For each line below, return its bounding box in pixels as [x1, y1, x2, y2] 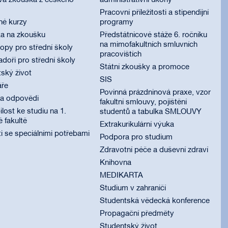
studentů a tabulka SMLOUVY [99, 108, 202, 116]
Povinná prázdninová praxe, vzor [99, 89, 211, 96]
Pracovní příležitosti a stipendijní [99, 9, 209, 16]
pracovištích [99, 51, 141, 58]
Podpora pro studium [99, 134, 173, 141]
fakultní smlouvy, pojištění [99, 99, 187, 106]
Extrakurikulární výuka [99, 121, 174, 128]
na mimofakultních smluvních [99, 41, 197, 48]
